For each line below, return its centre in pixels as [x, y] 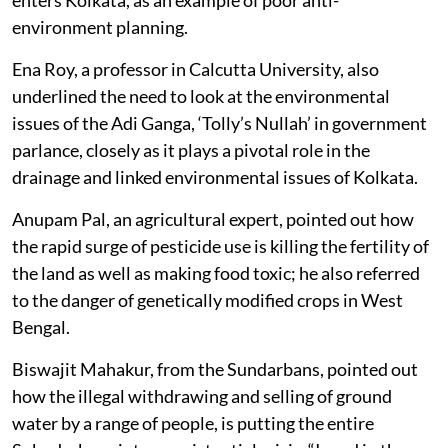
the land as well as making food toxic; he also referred [216, 272]
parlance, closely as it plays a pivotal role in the [191, 149]
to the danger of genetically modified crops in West [207, 299]
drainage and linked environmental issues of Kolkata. [215, 176]
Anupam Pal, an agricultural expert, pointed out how [213, 218]
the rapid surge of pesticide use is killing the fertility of [220, 245]
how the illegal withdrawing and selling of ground [202, 395]
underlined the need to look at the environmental [201, 95]
